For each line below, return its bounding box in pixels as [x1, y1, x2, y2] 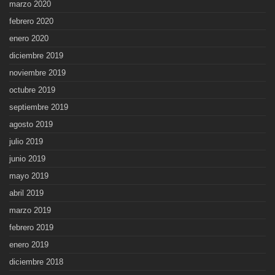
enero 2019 [9, 240, 48, 250]
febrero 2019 [9, 223, 53, 233]
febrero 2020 [9, 17, 53, 26]
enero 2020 [9, 34, 48, 44]
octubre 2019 [9, 85, 55, 95]
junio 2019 [9, 154, 45, 164]
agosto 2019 [9, 120, 53, 130]
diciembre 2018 [9, 257, 63, 267]
